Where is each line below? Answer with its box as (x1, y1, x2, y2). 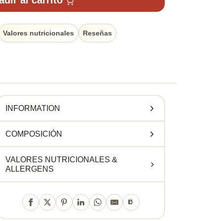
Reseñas (83, 29, 112, 37)
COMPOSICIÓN (5, 130, 62, 139)
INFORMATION (5, 104, 60, 113)
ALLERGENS (5, 165, 54, 174)
